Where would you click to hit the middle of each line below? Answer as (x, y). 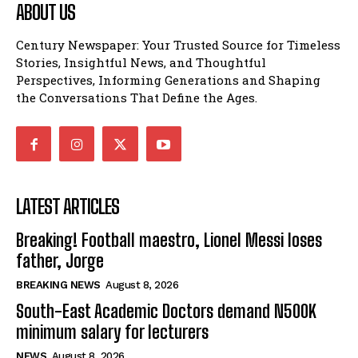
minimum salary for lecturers (112, 332)
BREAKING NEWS (58, 285)
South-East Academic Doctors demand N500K (166, 312)
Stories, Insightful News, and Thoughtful (141, 62)
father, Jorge (62, 261)
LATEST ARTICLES (68, 207)
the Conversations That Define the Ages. (137, 97)
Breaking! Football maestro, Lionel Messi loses (169, 241)
